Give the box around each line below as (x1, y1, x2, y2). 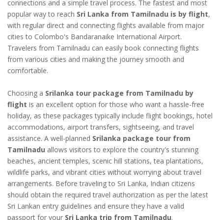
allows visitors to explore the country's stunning (45, 144, 198, 154)
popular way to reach (7, 9, 77, 19)
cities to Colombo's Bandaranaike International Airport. (7, 31, 182, 41)
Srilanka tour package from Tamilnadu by (45, 88, 193, 98)
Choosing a (7, 88, 45, 98)
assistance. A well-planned (7, 133, 92, 143)
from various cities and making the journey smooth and (7, 54, 184, 64)
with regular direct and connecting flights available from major (7, 20, 204, 30)
